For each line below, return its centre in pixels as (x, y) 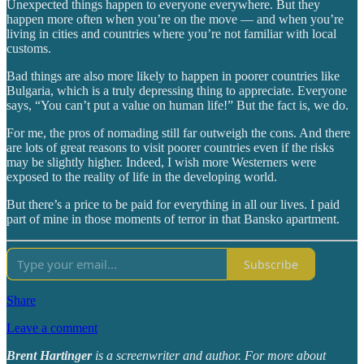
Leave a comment (52, 328)
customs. (29, 49)
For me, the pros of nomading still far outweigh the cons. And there (178, 133)
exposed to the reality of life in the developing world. (142, 177)
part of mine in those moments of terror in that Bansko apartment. (173, 219)
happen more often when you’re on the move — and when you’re (175, 19)
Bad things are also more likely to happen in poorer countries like (173, 76)
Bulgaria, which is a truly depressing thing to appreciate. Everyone (177, 91)
